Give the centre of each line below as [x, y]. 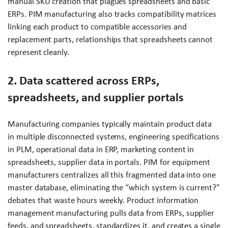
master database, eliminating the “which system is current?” [114, 187]
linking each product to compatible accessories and [97, 26]
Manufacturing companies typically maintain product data [110, 124]
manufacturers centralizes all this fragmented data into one [112, 175]
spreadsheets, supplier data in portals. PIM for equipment [109, 162]
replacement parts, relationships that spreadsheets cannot [110, 39]
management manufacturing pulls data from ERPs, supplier [111, 213]
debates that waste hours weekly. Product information [103, 200]
